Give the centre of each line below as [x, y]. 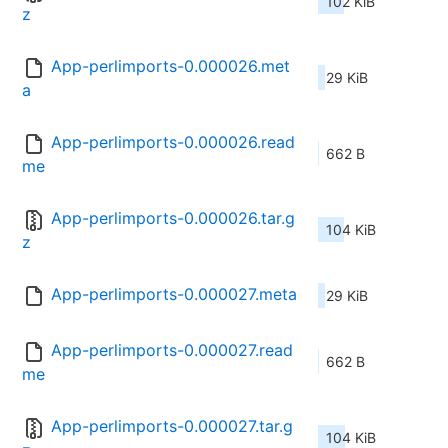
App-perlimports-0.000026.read [173, 142]
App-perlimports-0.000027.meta [174, 294]
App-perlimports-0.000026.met [170, 66]
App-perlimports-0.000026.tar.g [173, 218]
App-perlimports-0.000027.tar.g [172, 426]
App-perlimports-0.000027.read [172, 350]
